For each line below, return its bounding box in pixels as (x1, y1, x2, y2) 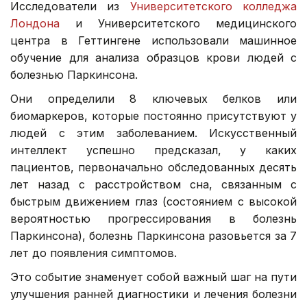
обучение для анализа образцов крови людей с (10, 50, 297, 64)
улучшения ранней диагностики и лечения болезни (10, 286, 297, 301)
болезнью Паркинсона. (10, 67, 138, 82)
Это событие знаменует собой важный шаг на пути (10, 269, 297, 284)
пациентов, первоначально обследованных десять (10, 160, 297, 174)
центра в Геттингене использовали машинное (10, 33, 297, 47)
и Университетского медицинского (60, 16, 297, 30)
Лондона (10, 16, 60, 30)
